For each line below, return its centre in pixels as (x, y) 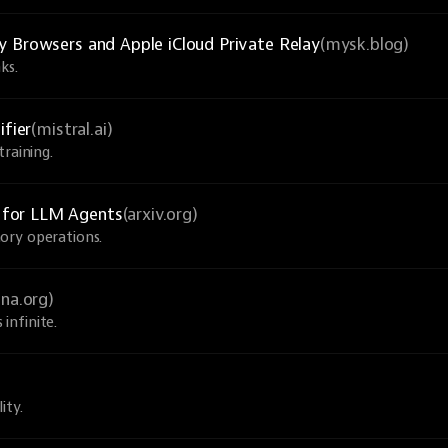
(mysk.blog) (364, 44)
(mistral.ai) (72, 129)
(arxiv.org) (160, 214)
